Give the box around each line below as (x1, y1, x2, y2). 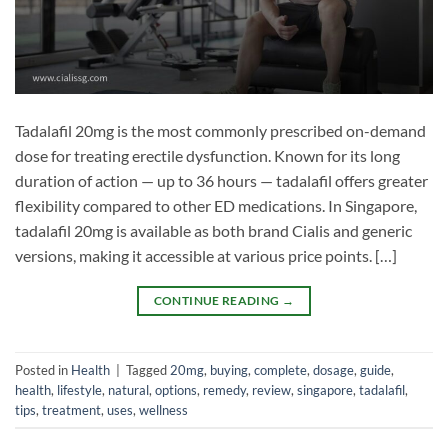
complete (254, 361, 307, 378)
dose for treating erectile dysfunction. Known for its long (15, 146, 400, 166)
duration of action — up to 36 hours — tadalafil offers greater (15, 171, 428, 191)
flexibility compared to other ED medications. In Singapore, (15, 196, 417, 216)
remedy (203, 381, 246, 398)
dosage (313, 361, 354, 378)
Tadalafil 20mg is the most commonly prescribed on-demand (15, 121, 426, 141)
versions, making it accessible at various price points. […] (15, 246, 397, 266)
